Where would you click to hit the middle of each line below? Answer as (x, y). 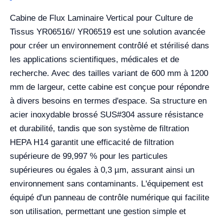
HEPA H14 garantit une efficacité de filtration (92, 142)
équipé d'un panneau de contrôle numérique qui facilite (110, 197)
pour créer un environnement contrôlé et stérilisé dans (110, 45)
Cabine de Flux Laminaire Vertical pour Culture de (101, 18)
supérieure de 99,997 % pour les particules (89, 156)
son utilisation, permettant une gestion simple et (98, 211)
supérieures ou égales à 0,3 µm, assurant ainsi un (102, 170)
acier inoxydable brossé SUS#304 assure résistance (107, 114)
